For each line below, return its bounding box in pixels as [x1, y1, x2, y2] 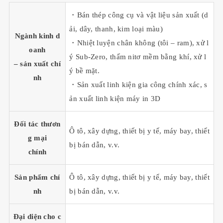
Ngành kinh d [14, 31, 60, 40]
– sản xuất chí [13, 59, 61, 68]
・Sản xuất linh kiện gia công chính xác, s [69, 80, 208, 89]
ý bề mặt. [69, 66, 100, 75]
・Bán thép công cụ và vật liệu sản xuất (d [69, 10, 209, 19]
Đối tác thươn [14, 119, 61, 128]
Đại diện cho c [13, 212, 61, 221]
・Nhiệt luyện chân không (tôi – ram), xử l [69, 38, 209, 47]
